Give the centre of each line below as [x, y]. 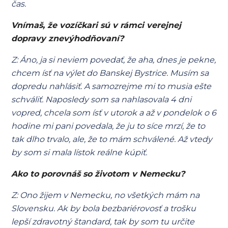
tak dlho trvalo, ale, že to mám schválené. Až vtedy [112, 139]
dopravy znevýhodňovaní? [68, 38]
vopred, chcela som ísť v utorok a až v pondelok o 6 [114, 113]
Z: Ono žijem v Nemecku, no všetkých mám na [106, 195]
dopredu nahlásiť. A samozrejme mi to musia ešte [111, 86]
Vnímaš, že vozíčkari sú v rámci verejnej [96, 25]
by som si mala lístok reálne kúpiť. [79, 152]
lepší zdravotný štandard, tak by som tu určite [103, 222]
